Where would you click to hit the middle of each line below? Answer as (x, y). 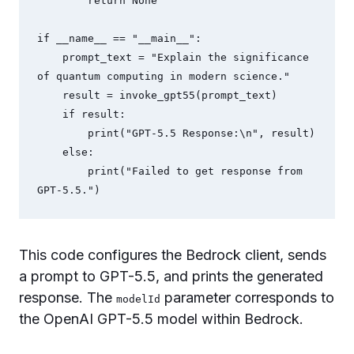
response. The (68, 298)
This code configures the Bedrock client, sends (173, 255)
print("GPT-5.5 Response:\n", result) (62, 134)
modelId (138, 299)
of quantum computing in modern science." (163, 77)
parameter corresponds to (247, 298)
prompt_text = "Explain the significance (49, 58)
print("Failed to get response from (62, 171)
